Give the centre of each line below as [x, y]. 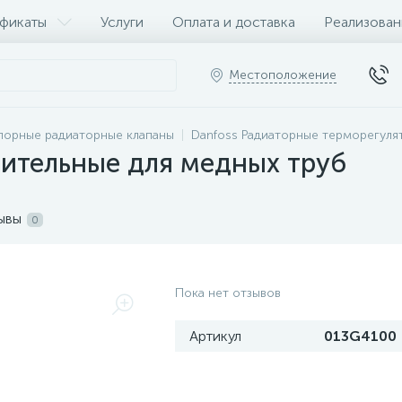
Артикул [215, 336]
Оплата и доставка [234, 22]
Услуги [122, 22]
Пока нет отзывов [228, 293]
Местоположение [283, 75]
